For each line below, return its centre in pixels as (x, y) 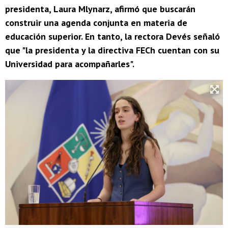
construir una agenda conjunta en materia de (96, 23)
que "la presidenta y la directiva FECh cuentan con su (112, 50)
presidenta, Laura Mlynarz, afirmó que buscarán (100, 9)
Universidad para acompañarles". (70, 64)
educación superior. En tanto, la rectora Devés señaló (112, 37)
